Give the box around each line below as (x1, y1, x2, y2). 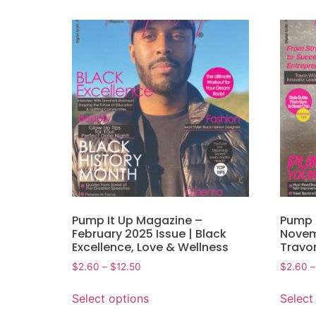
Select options (72, 291, 149, 305)
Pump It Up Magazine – (72, 212, 202, 229)
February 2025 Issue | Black (72, 226, 226, 243)
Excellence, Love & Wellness (72, 239, 229, 256)
